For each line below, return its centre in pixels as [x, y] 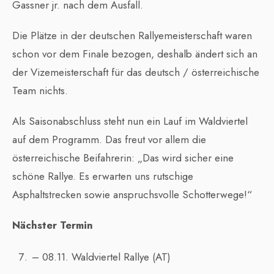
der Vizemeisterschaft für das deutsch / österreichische [136, 72]
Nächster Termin [53, 225]
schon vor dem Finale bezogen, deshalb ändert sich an [135, 54]
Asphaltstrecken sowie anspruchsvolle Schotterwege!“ [132, 195]
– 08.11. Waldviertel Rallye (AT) [101, 257]
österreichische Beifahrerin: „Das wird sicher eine [123, 158]
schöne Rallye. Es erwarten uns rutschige [103, 176]
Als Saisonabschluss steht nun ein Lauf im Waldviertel [130, 121]
